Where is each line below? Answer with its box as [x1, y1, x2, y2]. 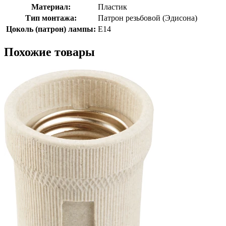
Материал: [31, 2, 71, 11]
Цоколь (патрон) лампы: [6, 24, 96, 33]
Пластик [98, 2, 127, 11]
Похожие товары [4, 45, 95, 59]
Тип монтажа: [25, 13, 77, 22]
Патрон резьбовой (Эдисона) [98, 13, 197, 22]
